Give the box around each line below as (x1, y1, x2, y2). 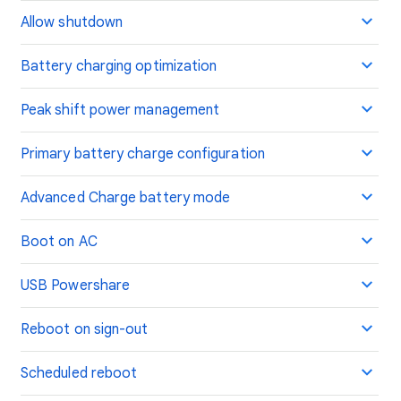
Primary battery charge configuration (21, 145, 265, 163)
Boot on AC (21, 233, 98, 251)
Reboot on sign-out (21, 320, 149, 338)
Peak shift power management (21, 101, 220, 119)
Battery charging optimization (21, 57, 218, 75)
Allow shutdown (21, 13, 124, 31)
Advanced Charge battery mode (21, 189, 231, 207)
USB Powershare (21, 277, 131, 294)
